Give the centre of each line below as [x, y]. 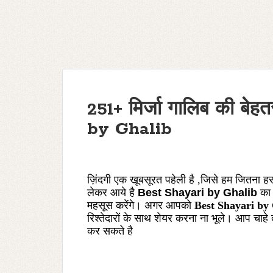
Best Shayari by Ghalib [197, 193]
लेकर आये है [111, 193]
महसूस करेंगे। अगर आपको [139, 205]
